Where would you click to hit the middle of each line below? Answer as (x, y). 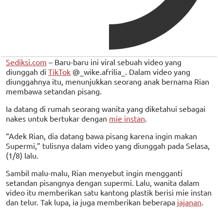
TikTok (59, 71)
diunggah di (27, 71)
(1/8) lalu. (22, 155)
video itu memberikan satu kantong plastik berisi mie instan (109, 192)
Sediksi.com (26, 62)
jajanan (189, 202)
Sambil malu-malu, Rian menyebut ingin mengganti (94, 173)
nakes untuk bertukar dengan (57, 118)
